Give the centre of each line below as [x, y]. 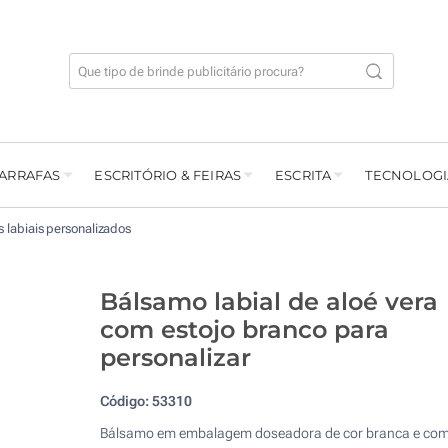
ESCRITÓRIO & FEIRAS [168, 175]
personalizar [175, 358]
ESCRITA [303, 175]
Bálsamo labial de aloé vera [268, 302]
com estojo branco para [244, 330]
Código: [125, 401]
